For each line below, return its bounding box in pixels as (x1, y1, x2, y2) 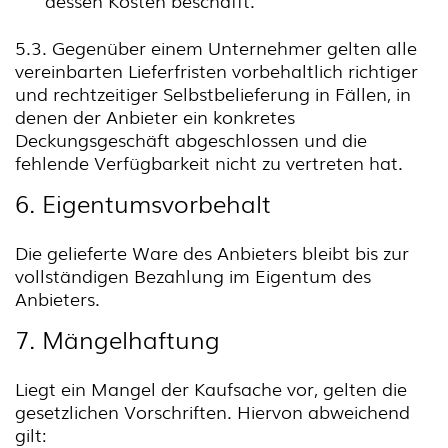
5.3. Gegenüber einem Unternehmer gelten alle (15, 34, 417, 60)
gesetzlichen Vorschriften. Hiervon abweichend (15, 398, 410, 424)
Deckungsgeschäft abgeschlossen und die (15, 126, 367, 152)
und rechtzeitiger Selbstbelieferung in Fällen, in (15, 80, 411, 106)
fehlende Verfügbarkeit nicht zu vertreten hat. (15, 149, 403, 175)
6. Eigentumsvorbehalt (15, 185, 271, 220)
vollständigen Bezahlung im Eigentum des (15, 262, 371, 288)
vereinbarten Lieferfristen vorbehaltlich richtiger (15, 57, 418, 83)
